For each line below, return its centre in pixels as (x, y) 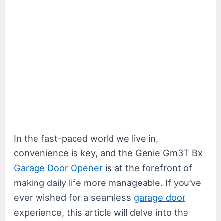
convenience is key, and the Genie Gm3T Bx (109, 153)
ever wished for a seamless (74, 197)
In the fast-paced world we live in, (86, 138)
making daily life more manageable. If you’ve (108, 182)
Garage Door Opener (58, 167)
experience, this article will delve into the (101, 212)
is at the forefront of (148, 167)
